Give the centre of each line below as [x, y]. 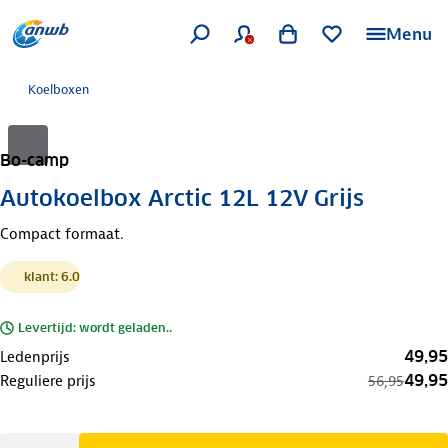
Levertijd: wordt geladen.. [95, 327]
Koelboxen [58, 89]
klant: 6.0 [52, 276]
